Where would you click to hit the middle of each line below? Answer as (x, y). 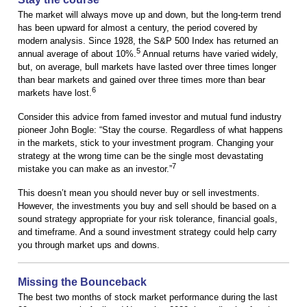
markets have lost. (55, 93)
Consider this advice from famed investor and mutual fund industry (150, 117)
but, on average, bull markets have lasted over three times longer (147, 67)
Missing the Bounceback (82, 282)
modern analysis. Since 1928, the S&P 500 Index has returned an (148, 41)
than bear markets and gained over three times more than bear (142, 80)
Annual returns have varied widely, (209, 54)
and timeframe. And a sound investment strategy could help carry (147, 232)
